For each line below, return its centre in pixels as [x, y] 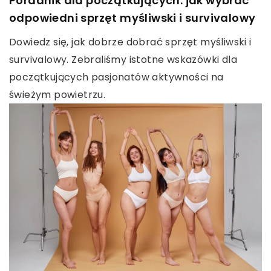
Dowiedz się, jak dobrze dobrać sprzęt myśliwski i [130, 42]
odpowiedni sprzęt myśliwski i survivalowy [132, 18]
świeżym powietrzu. [57, 95]
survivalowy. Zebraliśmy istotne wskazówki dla [123, 60]
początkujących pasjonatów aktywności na [116, 77]
